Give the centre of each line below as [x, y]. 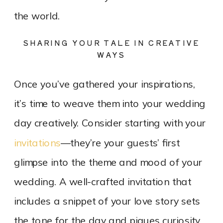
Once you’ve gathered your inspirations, [105, 85]
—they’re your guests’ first [120, 143]
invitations [37, 143]
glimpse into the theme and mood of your [108, 163]
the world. [37, 16]
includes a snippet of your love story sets [107, 202]
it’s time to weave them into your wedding [110, 104]
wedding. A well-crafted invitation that [103, 182]
